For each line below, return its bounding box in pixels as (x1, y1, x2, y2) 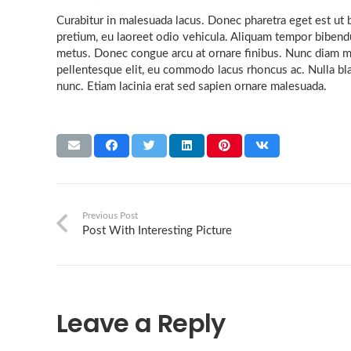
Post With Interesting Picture (82, 225, 232, 237)
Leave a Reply (56, 306, 232, 342)
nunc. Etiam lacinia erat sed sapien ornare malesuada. (56, 81, 327, 93)
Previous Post (82, 211, 138, 221)
